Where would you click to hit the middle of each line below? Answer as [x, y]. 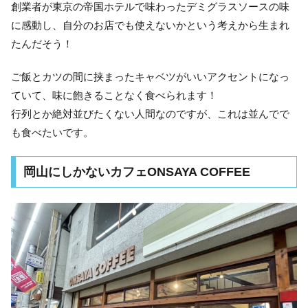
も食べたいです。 [52, 133]
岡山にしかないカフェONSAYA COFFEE [136, 172]
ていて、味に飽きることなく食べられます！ [114, 96]
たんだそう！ [42, 44]
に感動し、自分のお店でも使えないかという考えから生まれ [150, 25]
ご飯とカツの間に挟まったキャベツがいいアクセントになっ [150, 77]
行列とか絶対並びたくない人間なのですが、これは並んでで [150, 114]
